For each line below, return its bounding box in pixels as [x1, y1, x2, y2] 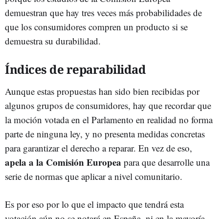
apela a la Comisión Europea [5, 155, 121, 169]
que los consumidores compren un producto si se [5, 21, 188, 33]
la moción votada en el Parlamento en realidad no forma [5, 113, 213, 126]
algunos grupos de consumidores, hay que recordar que [5, 99, 211, 111]
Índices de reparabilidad [5, 61, 146, 77]
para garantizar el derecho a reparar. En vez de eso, [5, 142, 192, 154]
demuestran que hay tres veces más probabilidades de [5, 6, 202, 19]
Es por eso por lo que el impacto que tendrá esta [5, 198, 184, 210]
